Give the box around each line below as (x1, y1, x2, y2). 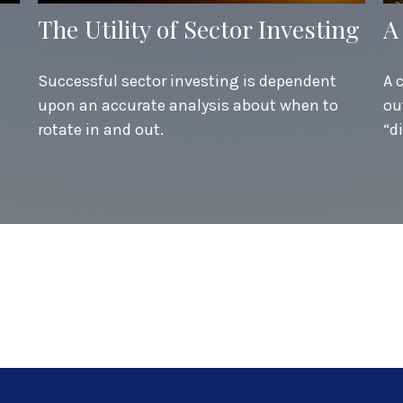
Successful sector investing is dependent (38, 70, 337, 91)
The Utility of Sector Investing (38, 12, 361, 45)
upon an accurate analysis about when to (38, 94, 339, 115)
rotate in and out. (38, 119, 165, 139)
